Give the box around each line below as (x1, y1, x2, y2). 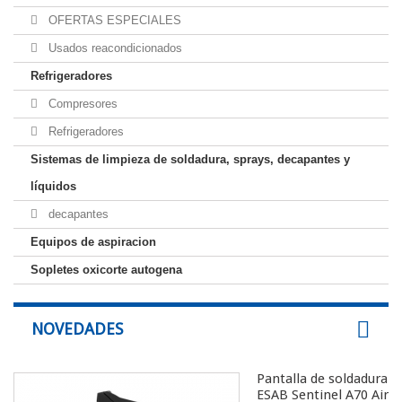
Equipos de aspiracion (31, 235, 156, 249)
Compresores (45, 97, 118, 110)
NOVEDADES (31, 319, 123, 338)
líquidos (31, 179, 76, 193)
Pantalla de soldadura (257, 371, 388, 387)
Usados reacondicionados (45, 41, 182, 55)
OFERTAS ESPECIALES (45, 13, 181, 27)
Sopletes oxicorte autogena (31, 263, 182, 276)
